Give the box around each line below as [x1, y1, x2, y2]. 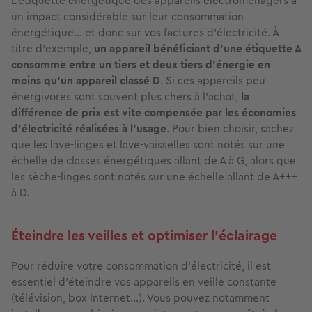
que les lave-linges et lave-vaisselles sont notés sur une [11, 136, 285, 153]
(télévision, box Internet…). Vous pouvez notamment [11, 290, 270, 306]
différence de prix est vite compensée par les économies [11, 104, 296, 121]
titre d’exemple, [11, 40, 94, 57]
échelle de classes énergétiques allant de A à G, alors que [11, 153, 296, 169]
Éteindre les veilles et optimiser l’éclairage [11, 226, 277, 247]
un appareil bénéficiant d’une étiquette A [94, 40, 301, 57]
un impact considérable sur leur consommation [11, 8, 244, 25]
